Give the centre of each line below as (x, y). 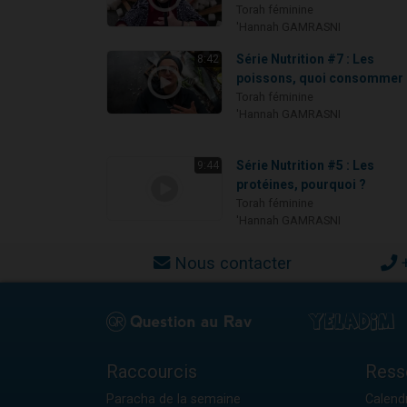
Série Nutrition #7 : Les (306, 59)
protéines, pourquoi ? (302, 184)
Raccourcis (152, 371)
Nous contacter (233, 263)
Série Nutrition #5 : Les (306, 165)
